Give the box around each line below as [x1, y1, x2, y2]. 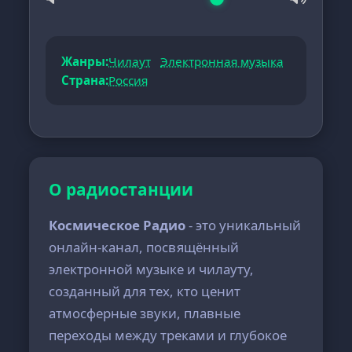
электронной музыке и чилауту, [49, 260, 255, 278]
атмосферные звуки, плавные [49, 304, 241, 322]
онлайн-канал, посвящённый [49, 238, 240, 256]
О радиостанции [49, 178, 194, 200]
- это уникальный [185, 216, 302, 234]
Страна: [61, 72, 109, 88]
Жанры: [61, 53, 109, 69]
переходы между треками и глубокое [49, 326, 288, 344]
